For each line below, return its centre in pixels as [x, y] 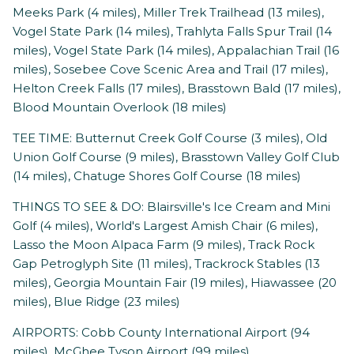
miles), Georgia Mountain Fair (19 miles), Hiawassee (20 [175, 283]
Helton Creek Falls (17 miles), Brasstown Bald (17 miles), [177, 88]
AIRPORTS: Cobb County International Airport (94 [161, 333]
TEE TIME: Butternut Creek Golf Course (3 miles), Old [170, 138]
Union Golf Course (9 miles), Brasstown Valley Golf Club [176, 157]
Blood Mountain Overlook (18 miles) [120, 107]
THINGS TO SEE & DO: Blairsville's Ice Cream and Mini [171, 207]
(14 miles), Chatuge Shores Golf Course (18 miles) [157, 176]
